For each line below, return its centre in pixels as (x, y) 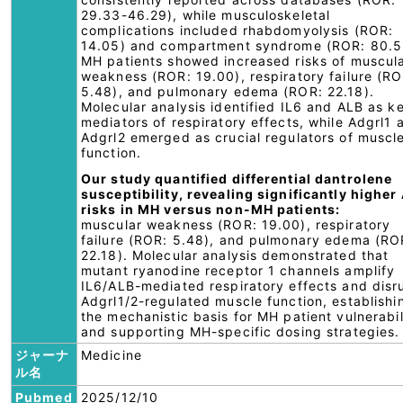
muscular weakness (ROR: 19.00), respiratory (236, 224)
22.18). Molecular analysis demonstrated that (235, 255)
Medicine (112, 355)
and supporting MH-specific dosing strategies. (241, 331)
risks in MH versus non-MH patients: (211, 209)
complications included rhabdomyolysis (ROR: (237, 30)
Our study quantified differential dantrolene (237, 179)
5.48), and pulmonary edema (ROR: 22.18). (228, 91)
